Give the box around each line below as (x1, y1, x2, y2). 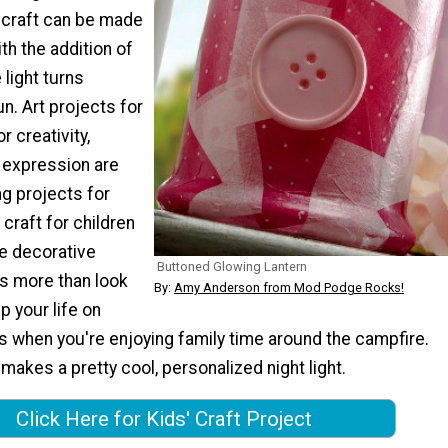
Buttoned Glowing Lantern (157, 259, 307, 275)
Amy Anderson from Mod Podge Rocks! (174, 280, 404, 296)
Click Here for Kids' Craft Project (16, 406, 312, 431)
